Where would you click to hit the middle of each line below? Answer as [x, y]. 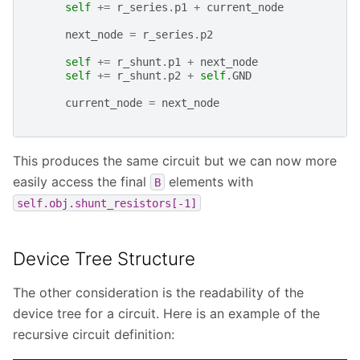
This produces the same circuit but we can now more [175, 160]
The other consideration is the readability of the [158, 292]
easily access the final [82, 181]
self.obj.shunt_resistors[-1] [107, 203]
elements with [209, 181]
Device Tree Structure [104, 258]
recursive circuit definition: [94, 334]
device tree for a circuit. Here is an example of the [166, 313]
